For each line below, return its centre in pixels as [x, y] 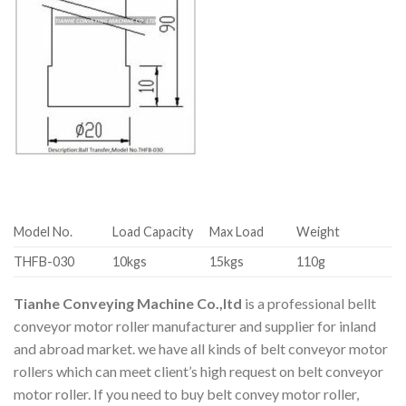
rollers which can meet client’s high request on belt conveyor [198, 371]
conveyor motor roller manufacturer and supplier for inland [195, 325]
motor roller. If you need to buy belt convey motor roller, [186, 393]
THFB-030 [44, 261]
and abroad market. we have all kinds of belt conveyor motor [201, 348]
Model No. [43, 231]
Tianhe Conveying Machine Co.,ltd [128, 303]
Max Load [237, 231]
